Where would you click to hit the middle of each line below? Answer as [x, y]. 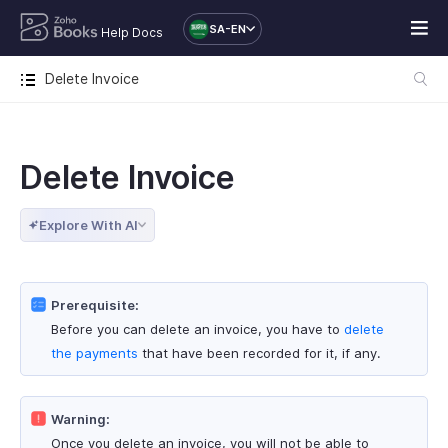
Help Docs [131, 32]
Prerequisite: [95, 305]
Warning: [80, 419]
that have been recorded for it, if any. [259, 353]
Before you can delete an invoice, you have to [197, 329]
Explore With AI [88, 225]
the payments [94, 353]
